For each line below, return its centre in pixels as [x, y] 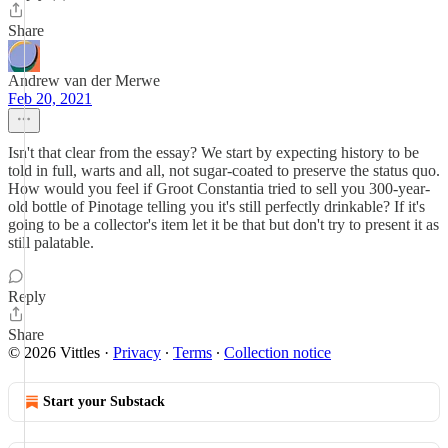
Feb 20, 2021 [50, 98]
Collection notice [277, 352]
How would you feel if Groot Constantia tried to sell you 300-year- [219, 188]
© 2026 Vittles [54, 352]
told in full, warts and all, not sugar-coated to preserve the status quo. [224, 170]
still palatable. [51, 242]
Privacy [137, 352]
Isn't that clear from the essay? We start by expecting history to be [213, 152]
